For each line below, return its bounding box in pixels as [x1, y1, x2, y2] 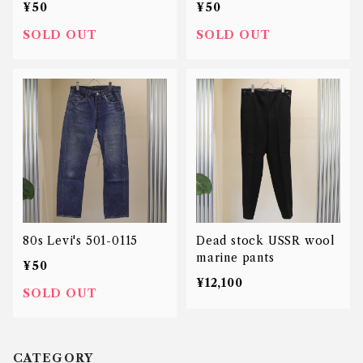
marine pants [196, 250, 275, 265]
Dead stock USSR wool [196, 233, 335, 248]
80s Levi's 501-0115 [23, 233, 139, 248]
